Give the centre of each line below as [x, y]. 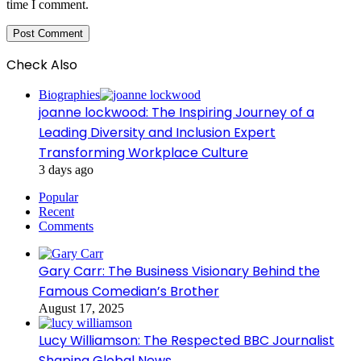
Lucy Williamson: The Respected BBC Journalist [187, 341]
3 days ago [66, 170]
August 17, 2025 [81, 309]
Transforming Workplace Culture [143, 153]
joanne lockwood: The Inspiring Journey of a [176, 113]
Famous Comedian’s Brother [129, 292]
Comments [66, 226]
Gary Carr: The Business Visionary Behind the [179, 272]
